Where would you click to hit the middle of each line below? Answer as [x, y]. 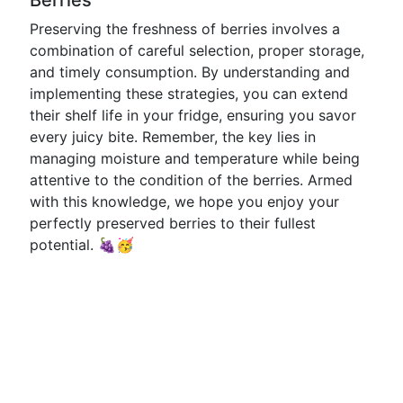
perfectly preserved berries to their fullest [173, 223]
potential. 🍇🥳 [82, 245]
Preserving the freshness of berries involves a [185, 29]
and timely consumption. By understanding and [190, 72]
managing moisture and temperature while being [195, 158]
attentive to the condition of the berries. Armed [191, 180]
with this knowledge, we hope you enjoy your [184, 201]
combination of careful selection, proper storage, [197, 50]
